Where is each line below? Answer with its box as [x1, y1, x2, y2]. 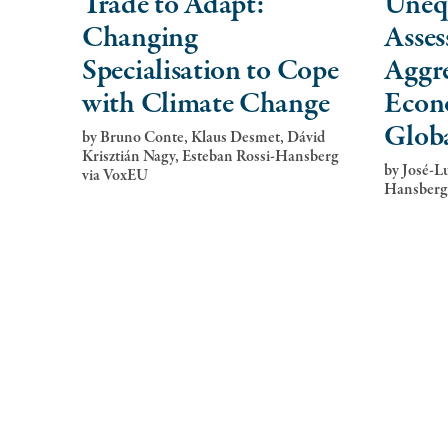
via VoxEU [82, 164, 148, 187]
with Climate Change [82, 83, 330, 125]
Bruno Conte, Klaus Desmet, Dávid [97, 126, 325, 149]
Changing [82, 17, 198, 59]
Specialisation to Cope [82, 50, 339, 92]
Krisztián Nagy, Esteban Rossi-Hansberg [82, 145, 338, 168]
